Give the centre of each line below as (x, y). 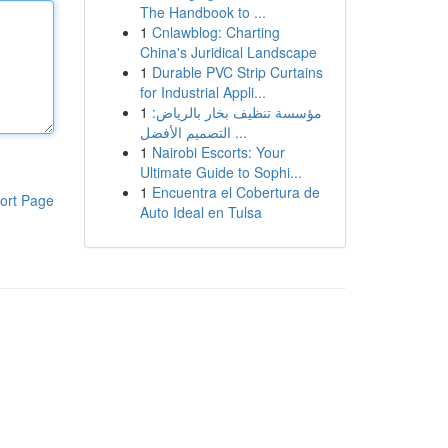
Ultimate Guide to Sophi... (220, 172)
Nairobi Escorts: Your (218, 152)
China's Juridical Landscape (228, 52)
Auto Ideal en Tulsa (200, 212)
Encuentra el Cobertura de (235, 192)
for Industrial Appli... (202, 92)
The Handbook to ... (202, 12)
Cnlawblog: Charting (215, 32)
